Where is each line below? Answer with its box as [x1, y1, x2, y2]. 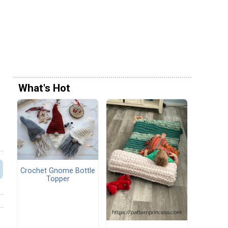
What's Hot [18, 82, 70, 95]
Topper [46, 175, 70, 183]
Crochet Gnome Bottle [20, 166, 95, 175]
